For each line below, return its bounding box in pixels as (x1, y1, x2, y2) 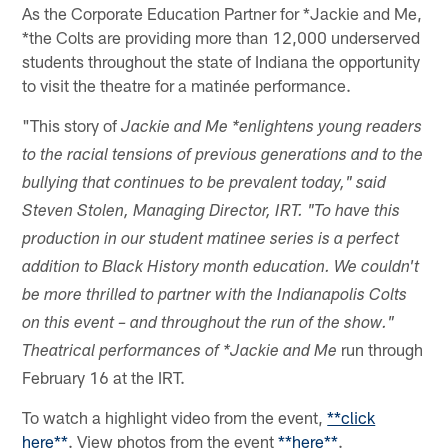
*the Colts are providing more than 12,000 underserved (22, 26, 421, 47)
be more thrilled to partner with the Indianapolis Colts (22, 287, 408, 305)
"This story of (22, 114, 122, 135)
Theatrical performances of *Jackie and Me (22, 343, 338, 361)
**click (327, 406, 376, 427)
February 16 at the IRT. (22, 366, 186, 387)
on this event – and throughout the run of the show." (22, 315, 395, 333)
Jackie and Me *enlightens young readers (121, 119, 423, 137)
